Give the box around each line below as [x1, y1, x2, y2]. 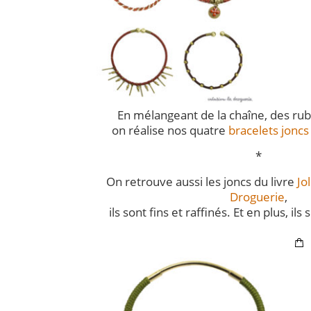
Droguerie [230, 188, 285, 205]
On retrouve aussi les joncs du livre [106, 173, 297, 190]
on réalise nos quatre [112, 121, 228, 138]
